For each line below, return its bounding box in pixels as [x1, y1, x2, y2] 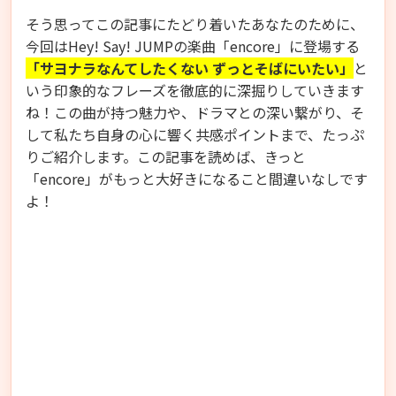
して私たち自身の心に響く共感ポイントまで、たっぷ [26, 123, 364, 145]
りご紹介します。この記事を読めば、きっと [26, 145, 306, 167]
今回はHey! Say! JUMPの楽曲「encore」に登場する [26, 34, 360, 57]
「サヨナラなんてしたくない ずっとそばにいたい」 [26, 57, 354, 79]
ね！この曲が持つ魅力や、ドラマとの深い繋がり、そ [26, 101, 364, 123]
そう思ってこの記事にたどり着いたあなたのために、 [26, 12, 364, 34]
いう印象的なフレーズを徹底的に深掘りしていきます [26, 79, 364, 101]
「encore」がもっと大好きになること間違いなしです [26, 167, 368, 189]
